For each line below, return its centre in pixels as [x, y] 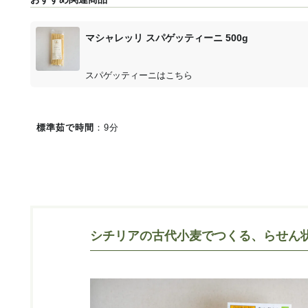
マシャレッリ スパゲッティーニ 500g [167, 37]
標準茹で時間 [65, 127]
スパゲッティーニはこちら [139, 75]
